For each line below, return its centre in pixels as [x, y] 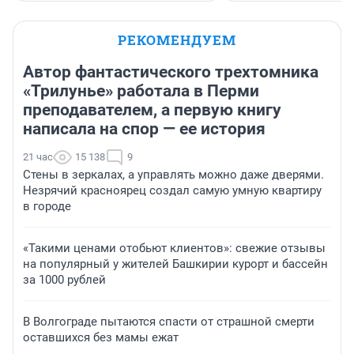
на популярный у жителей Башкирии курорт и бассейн [175, 264]
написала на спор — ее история [144, 128]
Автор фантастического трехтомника [171, 72]
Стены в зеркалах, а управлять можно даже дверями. [173, 174]
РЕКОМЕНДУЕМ [177, 40]
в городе [47, 206]
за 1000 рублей [64, 279]
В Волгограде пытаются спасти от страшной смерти [169, 321]
